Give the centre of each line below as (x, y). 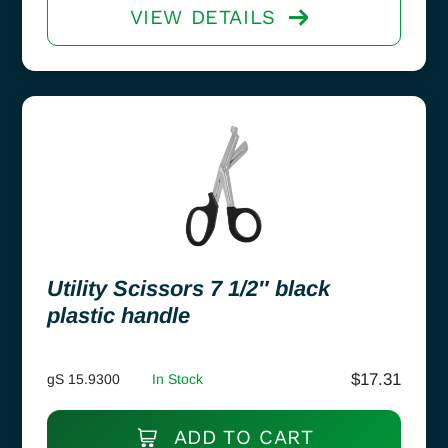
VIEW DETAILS (202, 16)
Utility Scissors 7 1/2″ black (188, 288)
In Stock (177, 378)
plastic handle (118, 315)
